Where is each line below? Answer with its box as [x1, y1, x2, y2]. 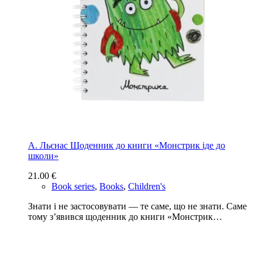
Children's [128, 181, 166, 191]
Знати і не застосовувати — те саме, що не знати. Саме [28, 201, 247, 211]
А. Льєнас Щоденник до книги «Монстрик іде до [28, 140, 225, 150]
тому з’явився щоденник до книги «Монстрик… [28, 211, 222, 222]
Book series [51, 181, 95, 191]
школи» [28, 150, 58, 161]
